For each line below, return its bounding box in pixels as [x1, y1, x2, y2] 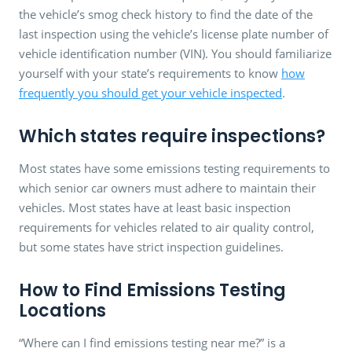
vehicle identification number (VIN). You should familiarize [19, 45, 332, 61]
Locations [19, 298, 106, 323]
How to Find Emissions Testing [19, 277, 286, 302]
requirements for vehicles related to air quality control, [19, 218, 314, 235]
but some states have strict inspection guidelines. [19, 238, 284, 255]
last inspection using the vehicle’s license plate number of [19, 25, 328, 42]
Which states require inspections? [19, 123, 325, 148]
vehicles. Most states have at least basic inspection [19, 199, 291, 215]
